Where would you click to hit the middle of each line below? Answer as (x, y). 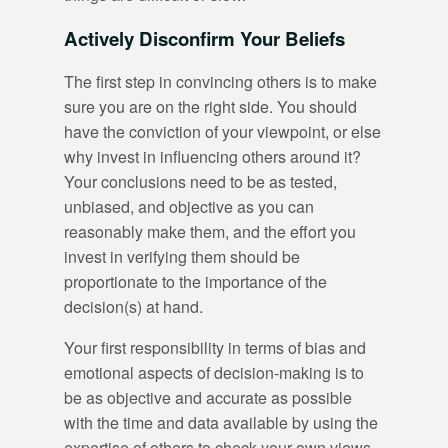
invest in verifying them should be (182, 257)
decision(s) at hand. (133, 307)
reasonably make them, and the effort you (210, 232)
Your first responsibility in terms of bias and (215, 348)
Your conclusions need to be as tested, (200, 182)
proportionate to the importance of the (195, 282)
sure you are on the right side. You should (210, 107)
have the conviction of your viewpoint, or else (222, 132)
